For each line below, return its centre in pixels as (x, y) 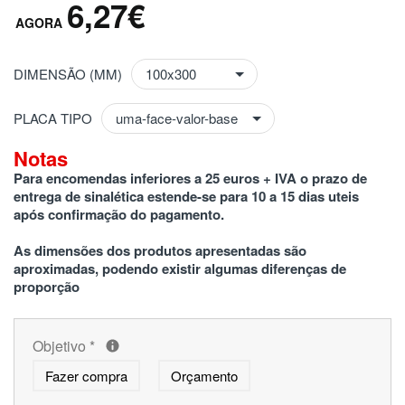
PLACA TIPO (53, 118)
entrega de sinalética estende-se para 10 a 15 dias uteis (186, 196)
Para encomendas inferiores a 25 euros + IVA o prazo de (190, 178)
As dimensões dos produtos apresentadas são (160, 250)
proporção (47, 286)
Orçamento (204, 375)
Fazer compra (86, 375)
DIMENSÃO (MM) (68, 74)
